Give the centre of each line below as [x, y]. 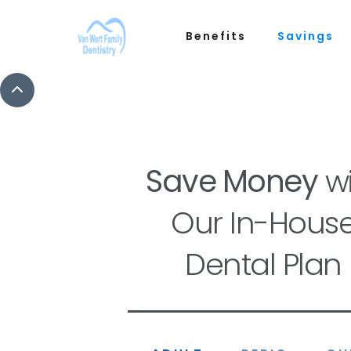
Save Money [232, 181]
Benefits [215, 36]
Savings [305, 36]
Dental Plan [263, 264]
